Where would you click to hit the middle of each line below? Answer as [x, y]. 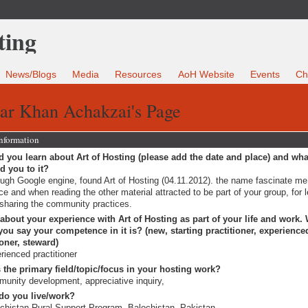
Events [265, 75]
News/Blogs [31, 75]
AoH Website [206, 75]
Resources [139, 75]
